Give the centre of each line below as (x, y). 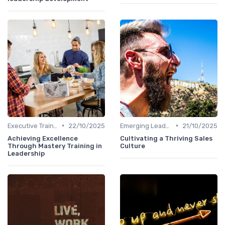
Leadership (26, 153)
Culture (133, 146)
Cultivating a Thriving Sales (166, 138)
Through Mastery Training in (55, 146)
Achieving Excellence (43, 138)
